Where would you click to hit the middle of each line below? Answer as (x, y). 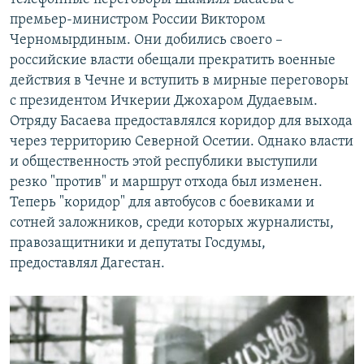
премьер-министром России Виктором (138, 20)
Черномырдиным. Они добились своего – (146, 41)
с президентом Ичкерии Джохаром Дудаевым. (164, 102)
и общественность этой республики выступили (164, 162)
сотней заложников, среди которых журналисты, (172, 223)
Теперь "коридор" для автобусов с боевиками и (162, 203)
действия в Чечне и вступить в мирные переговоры (179, 81)
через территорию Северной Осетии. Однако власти (182, 142)
